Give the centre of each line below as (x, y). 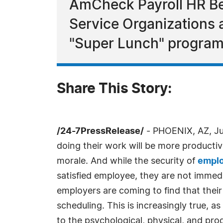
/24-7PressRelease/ (100, 131)
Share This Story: (114, 89)
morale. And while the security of (127, 161)
